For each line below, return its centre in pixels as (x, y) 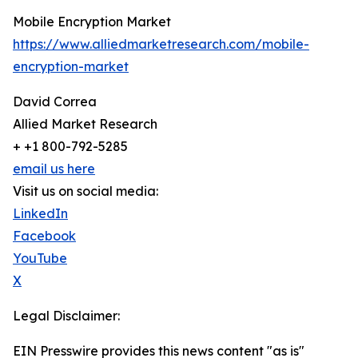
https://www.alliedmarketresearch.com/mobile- (161, 44)
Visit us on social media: (86, 191)
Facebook (44, 236)
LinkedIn (40, 214)
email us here (54, 169)
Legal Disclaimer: (66, 316)
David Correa (55, 102)
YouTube (40, 259)
